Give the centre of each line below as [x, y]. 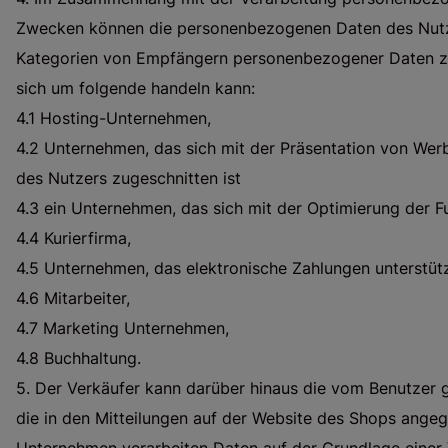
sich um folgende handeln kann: [135, 88]
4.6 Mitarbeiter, [73, 298]
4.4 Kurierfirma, [73, 238]
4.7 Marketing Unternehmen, [122, 328]
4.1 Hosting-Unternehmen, [113, 118]
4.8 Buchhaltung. [78, 358]
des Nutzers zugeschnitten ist [128, 178]
